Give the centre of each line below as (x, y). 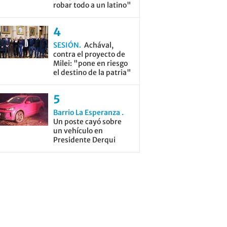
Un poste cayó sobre (87, 122)
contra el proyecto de (89, 54)
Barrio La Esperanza (87, 112)
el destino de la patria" (92, 72)
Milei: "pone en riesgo (90, 63)
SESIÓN (66, 45)
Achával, (99, 45)
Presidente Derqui (84, 140)
